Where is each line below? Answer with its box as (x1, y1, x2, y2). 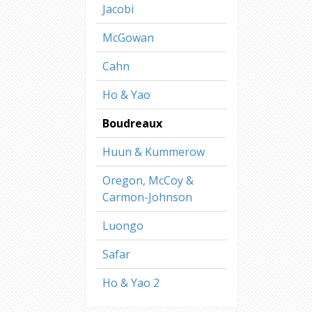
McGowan (102, 30, 154, 45)
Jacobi (102, 1, 134, 17)
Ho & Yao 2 (102, 275, 159, 290)
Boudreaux (102, 116, 162, 131)
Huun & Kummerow (102, 144, 205, 159)
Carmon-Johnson (102, 189, 192, 205)
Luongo (102, 218, 143, 233)
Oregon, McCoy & (102, 173, 194, 188)
